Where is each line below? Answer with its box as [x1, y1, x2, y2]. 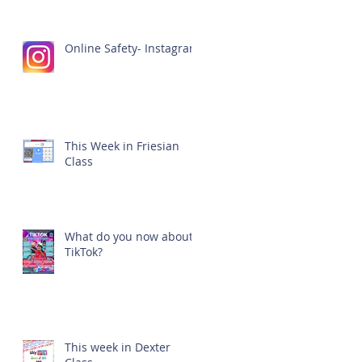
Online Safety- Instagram [65, 40, 200, 56]
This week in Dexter [65, 339, 170, 355]
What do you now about [65, 229, 193, 244]
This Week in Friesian [65, 138, 179, 154]
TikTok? [65, 244, 103, 259]
